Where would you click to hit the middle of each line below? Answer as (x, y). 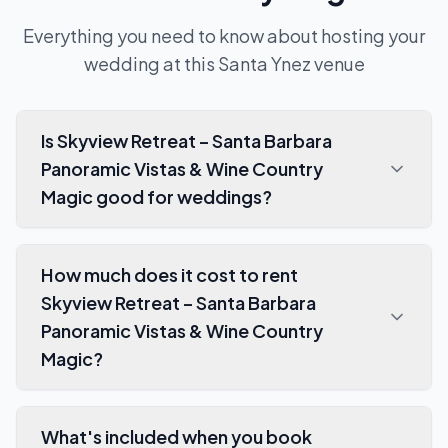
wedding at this (150, 63)
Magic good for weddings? (156, 196)
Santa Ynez (264, 63)
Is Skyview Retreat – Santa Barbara (186, 140)
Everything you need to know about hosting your (224, 35)
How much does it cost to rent (169, 274)
